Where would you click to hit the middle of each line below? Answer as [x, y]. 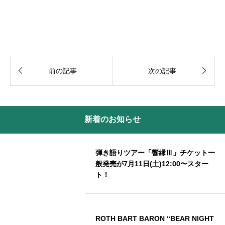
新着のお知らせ [113, 120]
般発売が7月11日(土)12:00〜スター [152, 163]
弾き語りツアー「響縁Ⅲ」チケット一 [155, 152]
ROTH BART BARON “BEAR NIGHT [155, 218]
